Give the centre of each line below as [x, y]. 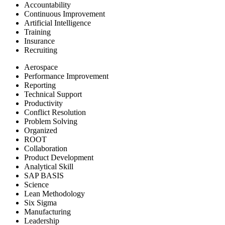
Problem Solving [51, 121]
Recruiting [41, 50]
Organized [41, 130]
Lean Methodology [54, 193]
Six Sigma [40, 202]
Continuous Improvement [65, 14]
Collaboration [46, 148]
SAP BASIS [44, 175]
